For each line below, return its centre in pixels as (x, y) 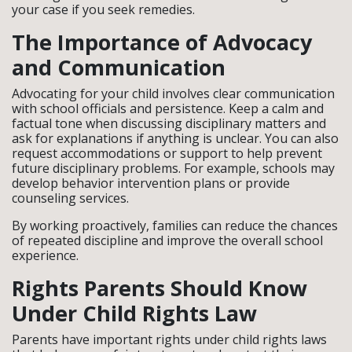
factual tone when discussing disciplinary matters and (169, 123)
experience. (45, 255)
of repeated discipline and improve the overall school (167, 240)
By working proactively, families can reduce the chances (175, 225)
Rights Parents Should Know (159, 288)
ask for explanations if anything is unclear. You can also (175, 138)
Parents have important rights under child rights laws (169, 339)
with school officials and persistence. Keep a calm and (168, 108)
